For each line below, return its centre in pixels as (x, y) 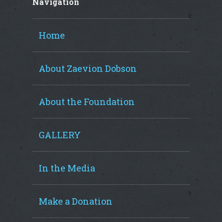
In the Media (67, 168)
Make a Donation (75, 201)
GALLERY (59, 135)
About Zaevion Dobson (87, 68)
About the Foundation (86, 102)
